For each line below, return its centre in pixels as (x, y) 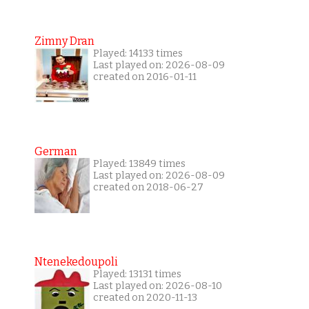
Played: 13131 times (137, 275)
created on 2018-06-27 (148, 188)
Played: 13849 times (139, 164)
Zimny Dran (64, 41)
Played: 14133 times (138, 54)
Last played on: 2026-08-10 (157, 286)
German (56, 152)
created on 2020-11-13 (145, 298)
